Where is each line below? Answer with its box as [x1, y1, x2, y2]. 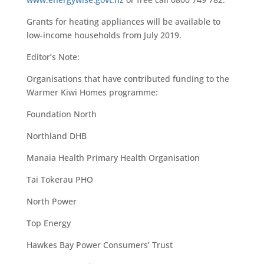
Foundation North [26, 108, 97, 120]
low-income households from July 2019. [26, 29, 181, 41]
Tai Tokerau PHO [26, 174, 93, 186]
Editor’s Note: [26, 51, 80, 63]
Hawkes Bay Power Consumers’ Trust [26, 239, 173, 251]
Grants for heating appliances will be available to [26, 16, 220, 28]
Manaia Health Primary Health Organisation [26, 152, 200, 164]
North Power [26, 196, 77, 207]
